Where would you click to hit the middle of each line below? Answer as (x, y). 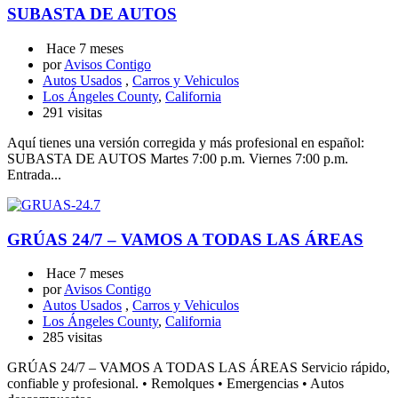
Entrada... (34, 175)
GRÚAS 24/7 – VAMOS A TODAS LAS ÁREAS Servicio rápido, (199, 368)
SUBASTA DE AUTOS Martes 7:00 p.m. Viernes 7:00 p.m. (178, 159)
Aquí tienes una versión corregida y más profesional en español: (186, 143)
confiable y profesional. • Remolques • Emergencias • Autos (175, 384)
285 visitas (72, 338)
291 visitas (72, 113)
